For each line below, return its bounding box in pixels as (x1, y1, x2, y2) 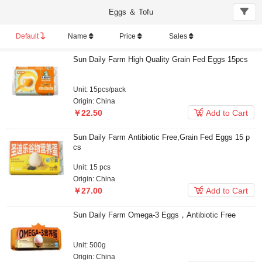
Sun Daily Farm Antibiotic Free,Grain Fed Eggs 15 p (73, 133, 250, 142)
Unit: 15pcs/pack (73, 85, 126, 94)
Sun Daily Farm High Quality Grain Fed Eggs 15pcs (73, 55, 248, 64)
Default (16, 32, 41, 40)
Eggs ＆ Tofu (109, 8, 153, 16)
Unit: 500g (73, 241, 106, 249)
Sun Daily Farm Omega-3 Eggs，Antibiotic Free (73, 211, 236, 219)
